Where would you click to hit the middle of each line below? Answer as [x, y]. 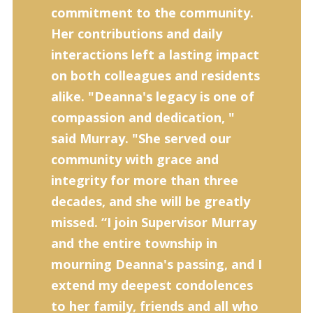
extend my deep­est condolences [152, 285]
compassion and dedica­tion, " [143, 117]
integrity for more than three [144, 180]
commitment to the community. [152, 13]
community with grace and [134, 159]
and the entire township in [134, 243]
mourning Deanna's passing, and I [156, 264]
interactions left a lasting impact [155, 54]
